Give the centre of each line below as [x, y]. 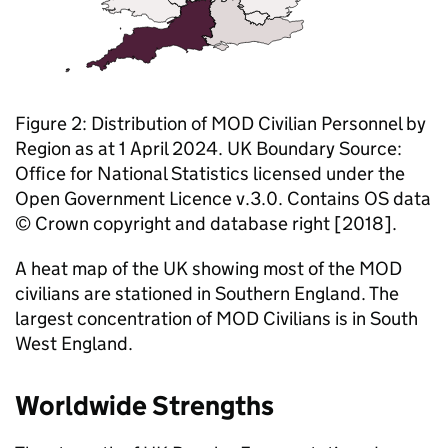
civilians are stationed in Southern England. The [207, 293]
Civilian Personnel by [340, 123]
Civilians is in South [338, 318]
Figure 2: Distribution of [113, 123]
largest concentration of [115, 318]
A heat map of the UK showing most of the [187, 268]
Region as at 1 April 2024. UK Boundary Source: [208, 148]
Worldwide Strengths [144, 405]
